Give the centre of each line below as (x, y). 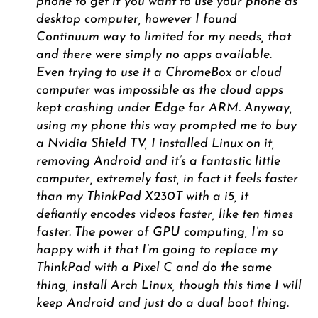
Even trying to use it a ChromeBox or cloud (159, 73)
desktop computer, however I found (136, 20)
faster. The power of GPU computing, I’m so (160, 233)
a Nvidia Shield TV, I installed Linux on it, (155, 144)
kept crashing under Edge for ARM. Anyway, (164, 109)
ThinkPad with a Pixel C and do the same (154, 268)
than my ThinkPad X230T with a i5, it (142, 197)
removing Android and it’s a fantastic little (158, 162)
